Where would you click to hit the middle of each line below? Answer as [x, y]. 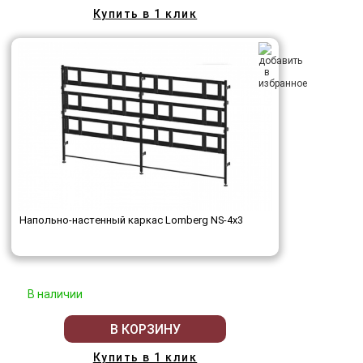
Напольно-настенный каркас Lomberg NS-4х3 [131, 220]
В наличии [55, 295]
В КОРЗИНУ [145, 329]
